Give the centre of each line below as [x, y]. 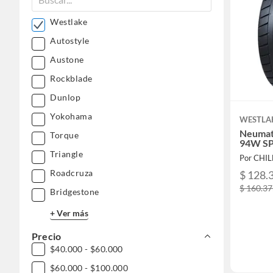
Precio [47, 236]
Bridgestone [75, 192]
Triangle [66, 154]
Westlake [69, 22]
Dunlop [65, 97]
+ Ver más [69, 213]
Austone [67, 60]
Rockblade [71, 79]
